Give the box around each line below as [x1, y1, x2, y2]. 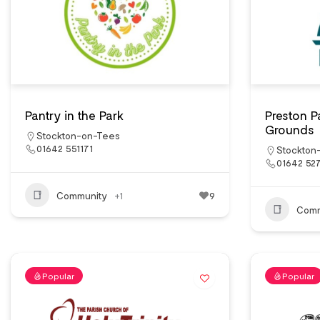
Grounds [265, 121, 314, 137]
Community [56, 189, 107, 201]
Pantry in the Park [25, 107, 124, 123]
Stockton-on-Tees [36, 129, 120, 141]
